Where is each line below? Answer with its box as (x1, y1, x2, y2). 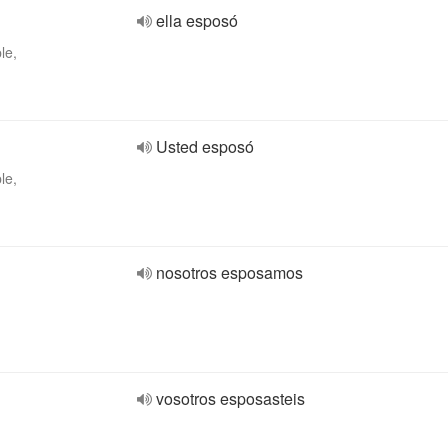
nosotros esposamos (156, 261, 303, 284)
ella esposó (156, 9, 238, 32)
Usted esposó (156, 135, 254, 158)
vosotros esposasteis (156, 387, 305, 410)
